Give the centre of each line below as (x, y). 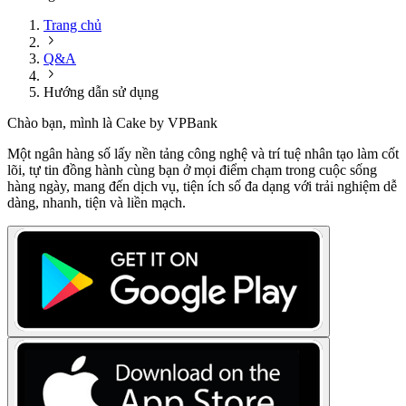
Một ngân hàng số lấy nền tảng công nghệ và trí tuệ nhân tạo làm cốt (203, 154)
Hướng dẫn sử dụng (101, 92)
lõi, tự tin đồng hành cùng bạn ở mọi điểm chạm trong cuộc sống (192, 170)
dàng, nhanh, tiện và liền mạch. (97, 203)
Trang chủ (72, 25)
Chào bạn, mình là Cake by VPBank (112, 123)
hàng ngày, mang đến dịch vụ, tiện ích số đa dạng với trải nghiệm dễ (202, 186)
